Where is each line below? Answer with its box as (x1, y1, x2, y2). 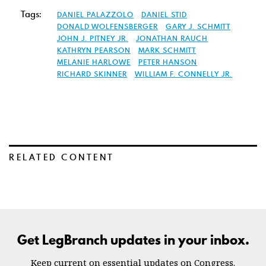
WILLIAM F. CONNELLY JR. (135, 69, 232, 78)
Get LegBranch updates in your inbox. (17, 230, 249, 249)
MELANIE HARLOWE (57, 57, 131, 66)
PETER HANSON (138, 57, 197, 66)
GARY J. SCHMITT (166, 21, 230, 31)
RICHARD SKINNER (57, 69, 127, 78)
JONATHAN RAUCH (136, 33, 208, 43)
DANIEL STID (141, 9, 187, 19)
